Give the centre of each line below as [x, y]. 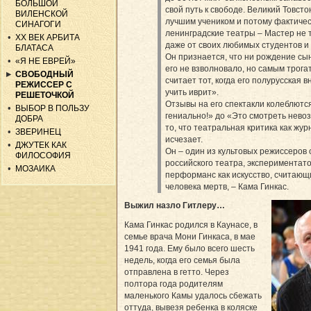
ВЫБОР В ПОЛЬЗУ [53, 109]
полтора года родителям [174, 284]
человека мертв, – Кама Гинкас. [227, 186]
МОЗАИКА [36, 169]
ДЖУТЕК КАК [41, 145]
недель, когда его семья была [182, 260]
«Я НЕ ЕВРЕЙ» [46, 61]
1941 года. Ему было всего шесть [190, 248]
